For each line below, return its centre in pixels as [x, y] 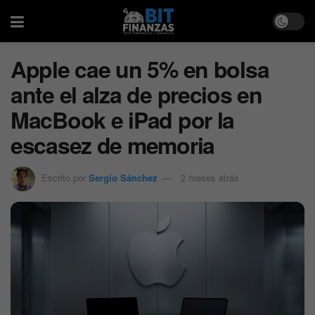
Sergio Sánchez [123, 177]
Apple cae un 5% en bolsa [140, 69]
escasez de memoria [112, 145]
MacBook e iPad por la [123, 120]
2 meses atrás [210, 177]
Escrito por [64, 177]
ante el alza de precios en [136, 94]
